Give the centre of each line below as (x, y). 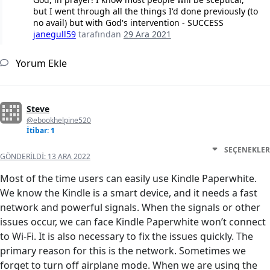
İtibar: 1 (41, 131)
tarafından (101, 34)
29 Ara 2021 (147, 34)
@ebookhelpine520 (59, 121)
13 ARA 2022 (69, 157)
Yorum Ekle (40, 64)
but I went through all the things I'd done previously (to (145, 11)
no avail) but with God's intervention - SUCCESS (128, 23)
